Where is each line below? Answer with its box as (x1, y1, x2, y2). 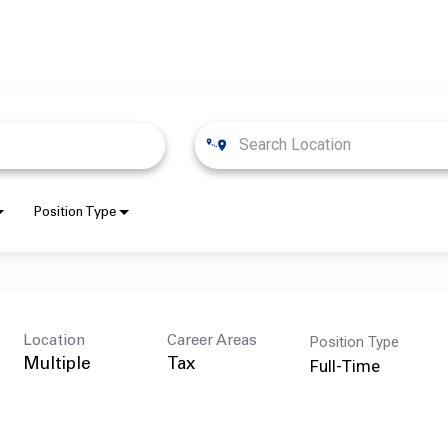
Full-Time (310, 355, 380, 376)
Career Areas (166, 333, 257, 349)
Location (23, 333, 85, 349)
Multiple (23, 356, 91, 374)
